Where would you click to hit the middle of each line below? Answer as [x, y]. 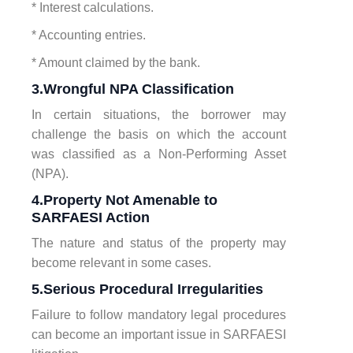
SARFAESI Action [91, 217]
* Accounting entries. [89, 35]
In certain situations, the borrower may [159, 114]
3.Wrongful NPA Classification [133, 89]
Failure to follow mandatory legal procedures [159, 314]
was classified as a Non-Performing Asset [159, 154]
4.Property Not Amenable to [124, 200]
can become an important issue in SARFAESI [159, 334]
